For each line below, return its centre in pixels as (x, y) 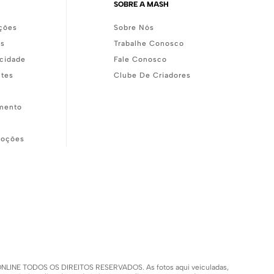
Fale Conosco (140, 59)
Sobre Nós (134, 28)
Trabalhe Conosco (149, 43)
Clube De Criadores (152, 75)
